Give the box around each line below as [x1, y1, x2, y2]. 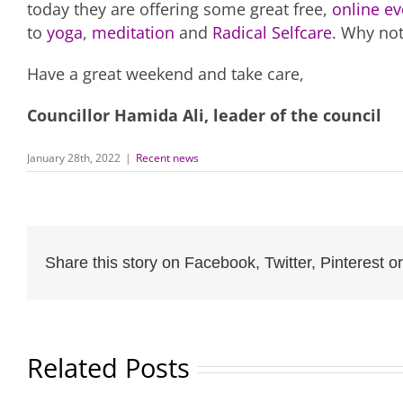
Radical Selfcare [212, 22, 332, 44]
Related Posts [27, 350, 190, 387]
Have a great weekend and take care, [27, 63, 304, 85]
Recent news [136, 150, 199, 166]
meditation [92, 22, 175, 44]
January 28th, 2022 [27, 150, 121, 166]
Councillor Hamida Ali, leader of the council [27, 104, 381, 127]
